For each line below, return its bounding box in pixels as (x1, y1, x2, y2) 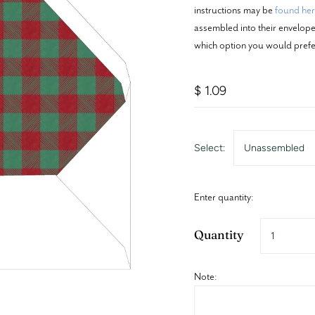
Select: (193, 141, 225, 154)
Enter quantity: (193, 189, 254, 204)
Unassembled (243, 141, 304, 154)
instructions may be (193, 2, 275, 17)
